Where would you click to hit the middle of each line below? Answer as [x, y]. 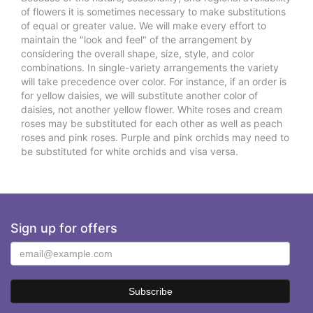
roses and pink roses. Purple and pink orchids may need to [155, 137]
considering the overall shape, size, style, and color [138, 53]
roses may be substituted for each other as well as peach [152, 123]
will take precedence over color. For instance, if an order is [154, 81]
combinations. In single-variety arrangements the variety [150, 67]
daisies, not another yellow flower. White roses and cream [152, 109]
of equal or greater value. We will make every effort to [144, 25]
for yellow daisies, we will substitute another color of [139, 95]
